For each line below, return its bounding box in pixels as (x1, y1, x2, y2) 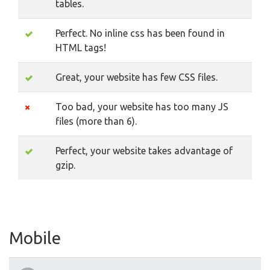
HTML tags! (55, 42, 106, 53)
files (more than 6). (55, 116, 137, 127)
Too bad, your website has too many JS (55, 101, 228, 112)
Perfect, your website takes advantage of (55, 145, 233, 156)
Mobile (9, 228, 61, 247)
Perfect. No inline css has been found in (55, 28, 225, 39)
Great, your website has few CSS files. (55, 72, 218, 83)
